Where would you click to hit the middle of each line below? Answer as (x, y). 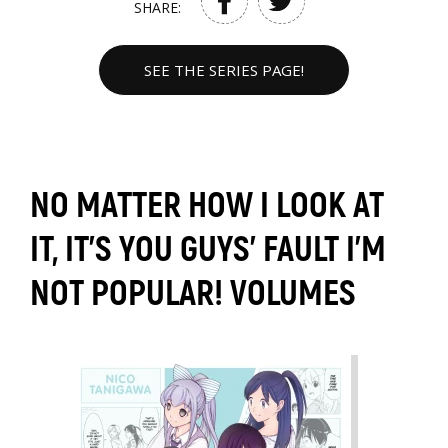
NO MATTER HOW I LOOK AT (207, 206)
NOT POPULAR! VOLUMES (193, 294)
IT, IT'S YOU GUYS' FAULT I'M (208, 250)
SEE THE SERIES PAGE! (224, 70)
